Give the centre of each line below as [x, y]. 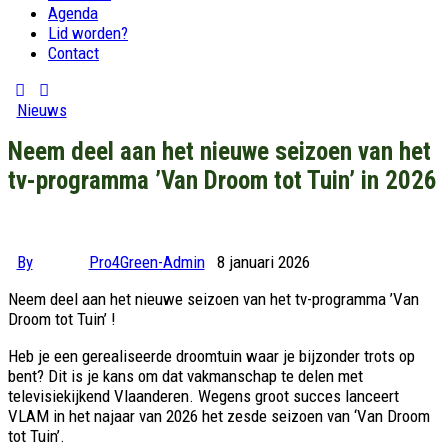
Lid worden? [88, 33]
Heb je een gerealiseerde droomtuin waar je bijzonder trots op [211, 355]
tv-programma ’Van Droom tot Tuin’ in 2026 [222, 180]
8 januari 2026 [263, 261]
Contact [73, 53]
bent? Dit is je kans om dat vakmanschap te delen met [185, 375]
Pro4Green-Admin [146, 261]
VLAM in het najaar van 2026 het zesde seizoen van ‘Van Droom [219, 415]
